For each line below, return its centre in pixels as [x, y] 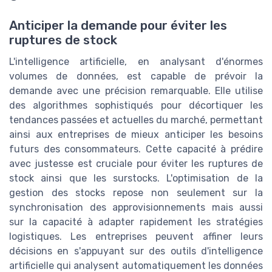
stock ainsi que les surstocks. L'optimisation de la [136, 178]
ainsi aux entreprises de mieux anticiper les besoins [136, 134]
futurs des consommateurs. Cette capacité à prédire [136, 149]
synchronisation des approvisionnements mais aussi [136, 207]
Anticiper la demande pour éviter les [118, 25]
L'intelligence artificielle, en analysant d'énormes [136, 61]
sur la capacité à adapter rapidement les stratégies [136, 222]
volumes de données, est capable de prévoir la [136, 76]
